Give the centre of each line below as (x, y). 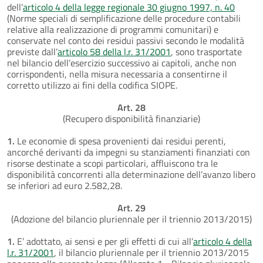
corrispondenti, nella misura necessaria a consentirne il (117, 74)
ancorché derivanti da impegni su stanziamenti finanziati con (129, 152)
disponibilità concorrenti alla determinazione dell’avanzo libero (131, 174)
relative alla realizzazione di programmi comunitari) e (113, 29)
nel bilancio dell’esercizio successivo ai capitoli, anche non (122, 63)
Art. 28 (131, 107)
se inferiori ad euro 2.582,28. (65, 185)
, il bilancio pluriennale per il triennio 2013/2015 (151, 252)
